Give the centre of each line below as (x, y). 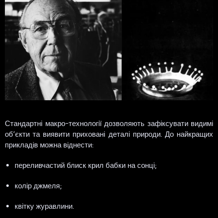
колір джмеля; (38, 186)
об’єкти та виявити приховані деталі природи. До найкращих (109, 134)
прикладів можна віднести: (49, 145)
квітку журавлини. (44, 206)
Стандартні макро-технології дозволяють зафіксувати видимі (109, 123)
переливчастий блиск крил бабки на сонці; (86, 165)
